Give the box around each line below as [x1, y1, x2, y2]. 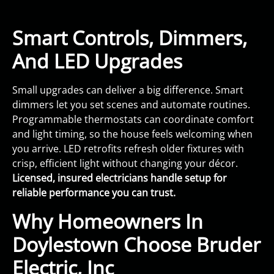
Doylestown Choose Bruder [12, 231, 261, 257]
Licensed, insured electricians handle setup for [12, 171, 227, 185]
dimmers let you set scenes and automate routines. [12, 98, 250, 111]
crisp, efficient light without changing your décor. [12, 157, 238, 170]
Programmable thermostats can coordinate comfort [12, 113, 254, 126]
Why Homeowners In [12, 208, 203, 234]
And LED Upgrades [12, 48, 182, 74]
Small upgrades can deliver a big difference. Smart [12, 83, 243, 97]
